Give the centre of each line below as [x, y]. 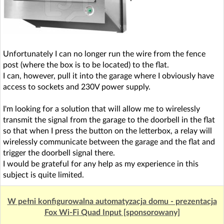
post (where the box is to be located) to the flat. [86, 65]
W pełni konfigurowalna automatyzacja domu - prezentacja [112, 201]
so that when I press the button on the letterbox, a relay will [107, 131]
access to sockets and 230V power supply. [77, 87]
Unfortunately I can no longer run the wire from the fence [104, 54]
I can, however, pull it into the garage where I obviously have [108, 76]
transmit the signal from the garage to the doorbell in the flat [109, 120]
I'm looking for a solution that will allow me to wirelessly [101, 109]
